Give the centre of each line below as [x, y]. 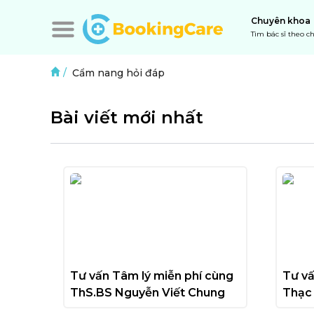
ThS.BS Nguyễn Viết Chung [148, 293]
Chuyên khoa [281, 21]
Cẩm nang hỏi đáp [118, 73]
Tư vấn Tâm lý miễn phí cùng [152, 276]
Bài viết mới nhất [127, 117]
